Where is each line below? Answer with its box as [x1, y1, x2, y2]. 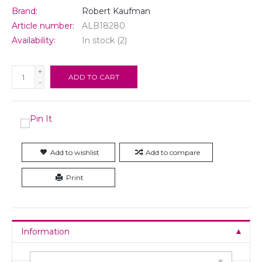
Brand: [12, 5, 37, 16]
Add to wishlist [50, 147, 99, 157]
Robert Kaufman [82, 5, 150, 16]
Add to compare [145, 147, 200, 157]
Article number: [12, 20, 74, 31]
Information [21, 226, 70, 237]
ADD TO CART [68, 72, 119, 81]
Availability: [12, 35, 56, 46]
